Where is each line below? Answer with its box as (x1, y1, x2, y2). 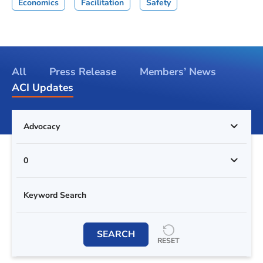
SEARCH (96, 227, 135, 241)
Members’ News (139, 64, 216, 79)
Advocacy (23, 120, 60, 132)
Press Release (49, 64, 117, 79)
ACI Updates (12, 80, 73, 95)
